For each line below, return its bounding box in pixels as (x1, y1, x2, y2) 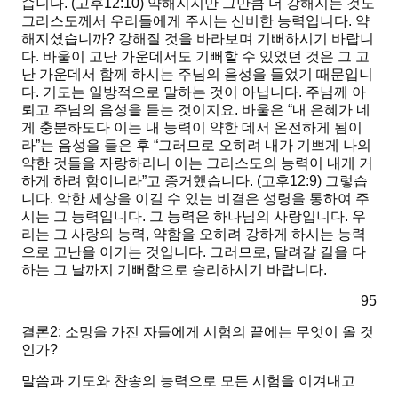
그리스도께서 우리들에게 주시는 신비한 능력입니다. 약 (21, 13, 370, 29)
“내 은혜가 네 (288, 102, 370, 118)
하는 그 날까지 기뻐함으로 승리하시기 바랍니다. (21, 262, 327, 278)
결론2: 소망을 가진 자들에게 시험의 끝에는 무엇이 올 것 (21, 324, 374, 340)
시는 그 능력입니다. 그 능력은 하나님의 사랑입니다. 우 (21, 209, 366, 225)
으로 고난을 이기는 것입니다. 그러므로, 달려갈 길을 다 (21, 244, 366, 260)
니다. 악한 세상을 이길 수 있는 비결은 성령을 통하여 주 (21, 191, 370, 207)
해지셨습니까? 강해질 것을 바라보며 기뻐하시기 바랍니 (21, 31, 374, 47)
